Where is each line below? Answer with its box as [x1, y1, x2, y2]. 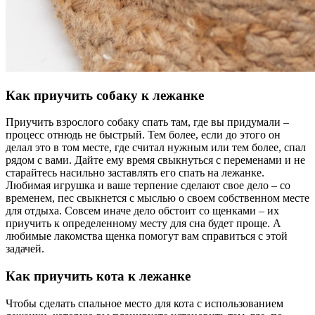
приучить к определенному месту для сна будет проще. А [6, 217, 281, 230]
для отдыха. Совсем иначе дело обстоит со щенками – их [6, 205, 279, 217]
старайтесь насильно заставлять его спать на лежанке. [6, 167, 264, 179]
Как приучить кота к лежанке [6, 268, 191, 283]
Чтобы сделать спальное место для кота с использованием [6, 297, 283, 309]
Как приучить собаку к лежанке [6, 87, 204, 103]
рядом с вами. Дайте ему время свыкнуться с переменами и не [6, 154, 305, 167]
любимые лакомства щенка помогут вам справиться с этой [6, 230, 288, 243]
